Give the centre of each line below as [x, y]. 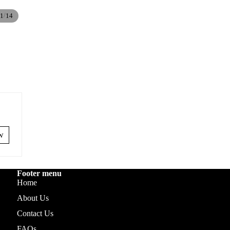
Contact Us [35, 213]
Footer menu [39, 173]
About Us [33, 198]
